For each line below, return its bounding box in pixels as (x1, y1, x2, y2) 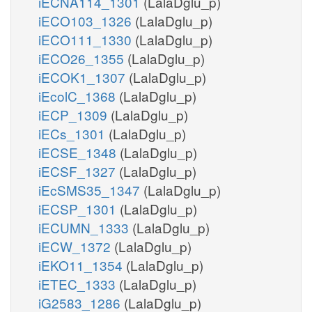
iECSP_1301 (38, 198, 120, 218)
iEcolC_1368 (38, 86, 119, 105)
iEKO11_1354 (38, 255, 126, 274)
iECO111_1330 (38, 29, 135, 49)
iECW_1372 (38, 236, 114, 256)
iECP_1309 (38, 104, 111, 124)
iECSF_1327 (38, 161, 119, 180)
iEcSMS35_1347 (38, 180, 143, 199)
